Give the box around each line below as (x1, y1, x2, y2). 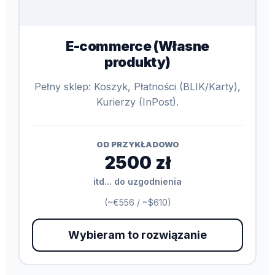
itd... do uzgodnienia (93, 176, 182, 187)
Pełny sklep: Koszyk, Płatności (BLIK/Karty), (34, 80, 241, 93)
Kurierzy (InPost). (96, 95, 179, 108)
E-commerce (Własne (65, 37, 210, 54)
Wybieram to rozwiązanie (68, 228, 207, 241)
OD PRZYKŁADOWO (96, 139, 179, 149)
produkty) (104, 53, 171, 70)
